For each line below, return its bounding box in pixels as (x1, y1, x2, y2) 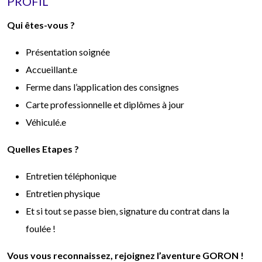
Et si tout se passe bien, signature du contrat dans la (26, 205, 229, 216)
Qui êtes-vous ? (7, 19, 75, 30)
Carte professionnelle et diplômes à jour (26, 98, 184, 110)
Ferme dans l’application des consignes (26, 81, 179, 92)
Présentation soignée (26, 46, 110, 57)
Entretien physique (26, 187, 100, 199)
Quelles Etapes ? (7, 143, 79, 154)
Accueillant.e (26, 63, 77, 75)
